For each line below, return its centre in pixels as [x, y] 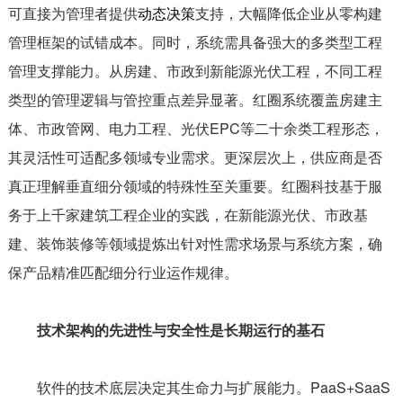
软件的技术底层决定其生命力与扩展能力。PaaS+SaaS [199, 387]
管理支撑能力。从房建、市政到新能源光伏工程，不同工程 [195, 70]
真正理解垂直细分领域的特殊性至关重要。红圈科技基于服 [195, 185]
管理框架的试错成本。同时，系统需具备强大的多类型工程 [195, 41]
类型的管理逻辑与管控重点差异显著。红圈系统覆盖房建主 [195, 99]
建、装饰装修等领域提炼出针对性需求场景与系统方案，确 [195, 243]
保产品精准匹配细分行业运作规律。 [123, 272]
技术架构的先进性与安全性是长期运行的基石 [166, 329]
